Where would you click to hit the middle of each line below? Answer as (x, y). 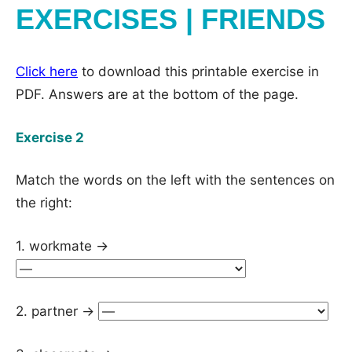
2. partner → (57, 311)
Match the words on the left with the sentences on (175, 180)
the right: (44, 203)
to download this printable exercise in (198, 71)
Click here (47, 71)
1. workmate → (64, 246)
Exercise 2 (50, 137)
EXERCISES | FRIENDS (170, 19)
